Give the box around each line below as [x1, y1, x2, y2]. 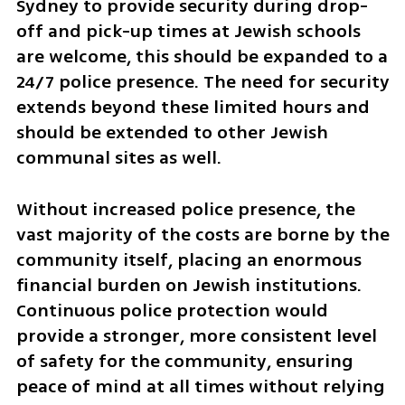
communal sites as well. [15, 145, 226, 172]
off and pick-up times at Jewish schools [15, 18, 361, 45]
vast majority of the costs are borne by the [15, 221, 390, 249]
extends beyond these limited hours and [15, 94, 370, 121]
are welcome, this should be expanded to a [15, 43, 388, 71]
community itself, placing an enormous [15, 247, 362, 274]
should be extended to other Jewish [15, 119, 328, 146]
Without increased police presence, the [15, 196, 355, 223]
